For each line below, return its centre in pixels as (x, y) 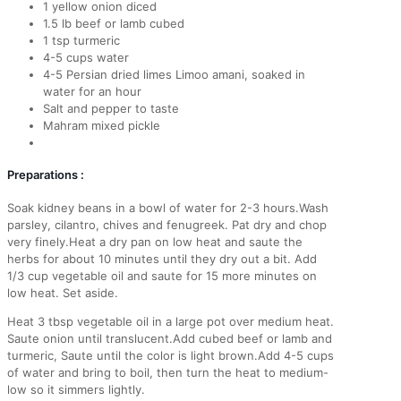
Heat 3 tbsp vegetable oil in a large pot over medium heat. (171, 321)
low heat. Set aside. (63, 292)
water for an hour (92, 92)
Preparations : (46, 175)
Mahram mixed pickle (102, 126)
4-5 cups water (86, 58)
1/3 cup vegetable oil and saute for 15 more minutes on (162, 275)
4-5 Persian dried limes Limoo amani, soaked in (174, 75)
